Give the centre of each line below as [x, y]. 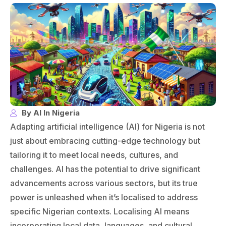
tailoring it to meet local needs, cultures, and [94, 155]
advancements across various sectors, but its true [104, 183]
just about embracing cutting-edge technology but [105, 141]
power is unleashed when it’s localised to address [104, 197]
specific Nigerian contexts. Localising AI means [100, 212]
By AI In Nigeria [50, 113]
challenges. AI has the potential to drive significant [105, 169]
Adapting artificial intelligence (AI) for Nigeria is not [107, 127]
